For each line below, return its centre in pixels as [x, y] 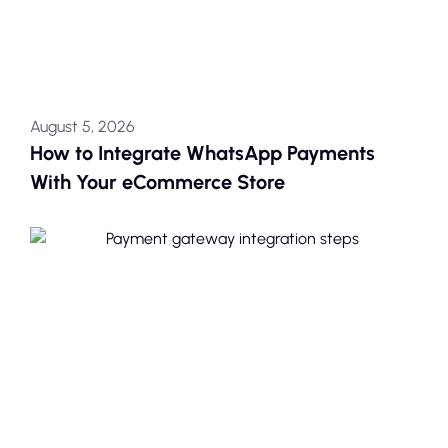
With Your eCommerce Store [157, 181]
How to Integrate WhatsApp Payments [202, 152]
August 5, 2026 [82, 126]
